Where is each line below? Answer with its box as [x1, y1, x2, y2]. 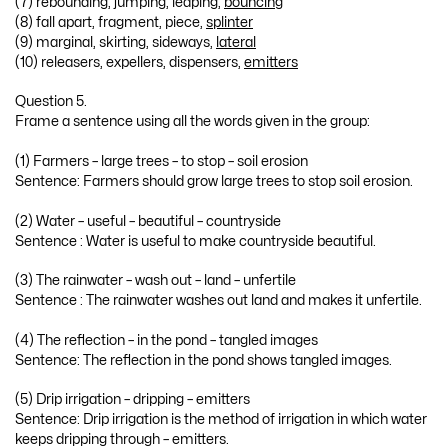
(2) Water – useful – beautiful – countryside [15, 214, 281, 228]
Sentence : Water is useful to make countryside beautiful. [15, 234, 376, 248]
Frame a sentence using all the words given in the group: [15, 115, 370, 129]
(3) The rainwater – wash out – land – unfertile [15, 274, 296, 288]
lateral [216, 35, 256, 49]
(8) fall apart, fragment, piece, [15, 15, 206, 29]
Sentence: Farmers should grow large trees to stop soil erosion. [15, 175, 413, 189]
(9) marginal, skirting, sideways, [15, 35, 216, 49]
